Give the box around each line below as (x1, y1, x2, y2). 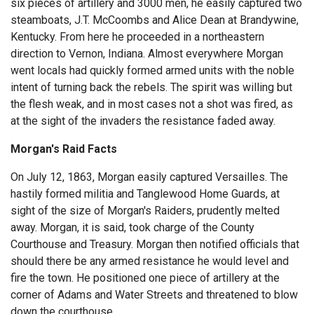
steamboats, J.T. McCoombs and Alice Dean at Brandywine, (11, 13, 299, 27)
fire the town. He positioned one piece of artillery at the (11, 271, 280, 285)
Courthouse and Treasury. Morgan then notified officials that (11, 237, 299, 251)
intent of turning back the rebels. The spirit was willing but (11, 80, 292, 94)
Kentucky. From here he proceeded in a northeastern (11, 29, 264, 43)
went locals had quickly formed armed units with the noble (11, 63, 294, 77)
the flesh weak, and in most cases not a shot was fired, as (11, 97, 293, 111)
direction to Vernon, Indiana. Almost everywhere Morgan (11, 46, 283, 60)
